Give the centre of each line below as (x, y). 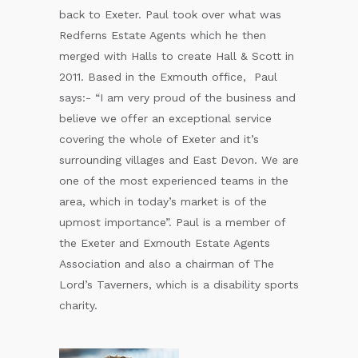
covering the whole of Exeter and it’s (159, 139)
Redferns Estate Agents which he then (163, 35)
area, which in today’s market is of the (163, 201)
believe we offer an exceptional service (165, 118)
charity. (78, 305)
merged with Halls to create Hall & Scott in (177, 56)
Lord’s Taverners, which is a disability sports (179, 284)
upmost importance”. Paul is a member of (172, 222)
